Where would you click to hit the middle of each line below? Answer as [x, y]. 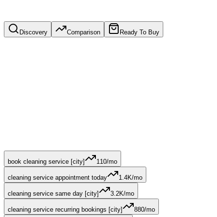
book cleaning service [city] [46, 162]
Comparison [84, 32]
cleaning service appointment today [57, 178]
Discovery [33, 32]
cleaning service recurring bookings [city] [65, 210]
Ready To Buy [139, 32]
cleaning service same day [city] [53, 194]
